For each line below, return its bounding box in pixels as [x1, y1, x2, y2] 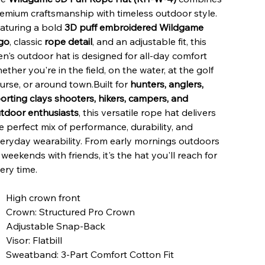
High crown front [6, 191, 81, 203]
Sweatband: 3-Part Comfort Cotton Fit [6, 248, 174, 260]
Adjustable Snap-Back [6, 219, 106, 232]
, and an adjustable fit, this [92, 35, 206, 47]
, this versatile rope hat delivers [78, 106, 216, 118]
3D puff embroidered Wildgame [64, 21, 203, 33]
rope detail [44, 35, 92, 47]
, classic [9, 35, 44, 47]
